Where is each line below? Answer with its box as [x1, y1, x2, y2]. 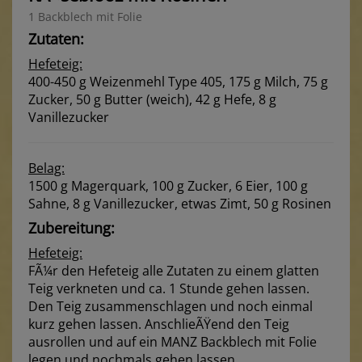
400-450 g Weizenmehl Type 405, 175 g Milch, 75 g [28, 73, 328, 91]
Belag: [28, 159, 65, 178]
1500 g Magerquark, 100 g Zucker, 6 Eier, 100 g [28, 177, 308, 196]
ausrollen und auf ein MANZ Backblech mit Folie [28, 333, 317, 351]
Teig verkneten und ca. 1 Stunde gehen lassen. [28, 280, 309, 298]
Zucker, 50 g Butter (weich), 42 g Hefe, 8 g [28, 90, 276, 109]
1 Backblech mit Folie [28, 9, 142, 25]
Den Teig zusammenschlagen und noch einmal [28, 297, 313, 316]
